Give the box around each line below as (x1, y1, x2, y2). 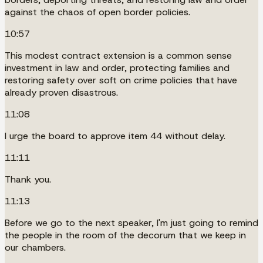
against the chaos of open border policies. (5, 5, 190, 18)
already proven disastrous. (5, 86, 118, 99)
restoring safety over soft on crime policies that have (5, 73, 237, 86)
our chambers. (5, 241, 66, 254)
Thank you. (5, 173, 51, 186)
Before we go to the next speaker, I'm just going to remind (5, 216, 258, 229)
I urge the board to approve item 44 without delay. (5, 129, 225, 142)
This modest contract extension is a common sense (5, 49, 232, 62)
